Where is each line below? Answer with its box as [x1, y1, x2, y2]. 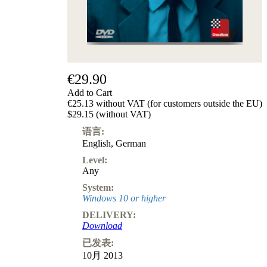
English [82, 138, 111, 148]
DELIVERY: [82, 209, 136, 220]
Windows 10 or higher [82, 193, 166, 203]
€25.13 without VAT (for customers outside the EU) [67, 98, 262, 108]
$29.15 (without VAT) [67, 108, 151, 119]
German [116, 138, 146, 148]
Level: [82, 154, 107, 165]
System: [82, 182, 114, 193]
